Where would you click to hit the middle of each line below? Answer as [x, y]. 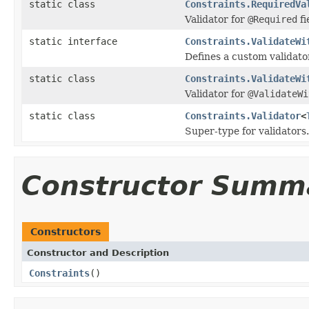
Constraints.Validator [243, 116]
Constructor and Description [98, 252]
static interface [76, 41]
